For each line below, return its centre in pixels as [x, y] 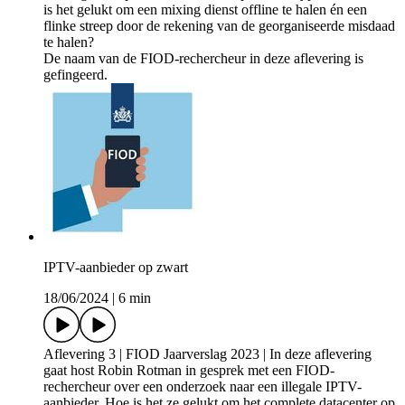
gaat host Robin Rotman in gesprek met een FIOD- [189, 371]
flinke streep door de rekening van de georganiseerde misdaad [219, 26]
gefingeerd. [75, 75]
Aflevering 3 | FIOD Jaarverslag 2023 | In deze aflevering [207, 354]
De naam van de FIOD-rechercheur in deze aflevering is [203, 59]
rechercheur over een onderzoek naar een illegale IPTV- [202, 387]
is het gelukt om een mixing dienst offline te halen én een [205, 10]
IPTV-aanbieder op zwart [116, 268]
